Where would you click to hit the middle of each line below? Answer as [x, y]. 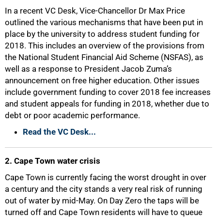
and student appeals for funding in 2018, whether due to [107, 104]
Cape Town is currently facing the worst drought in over [106, 177]
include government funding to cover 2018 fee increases [108, 92]
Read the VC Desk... [59, 132]
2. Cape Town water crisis [53, 161]
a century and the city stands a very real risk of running [104, 189]
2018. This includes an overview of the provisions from [105, 46]
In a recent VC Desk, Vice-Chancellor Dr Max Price [95, 11]
